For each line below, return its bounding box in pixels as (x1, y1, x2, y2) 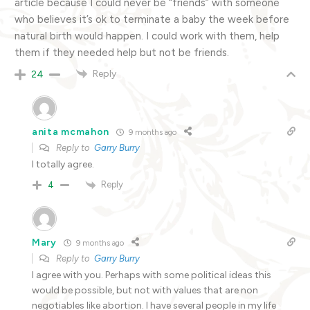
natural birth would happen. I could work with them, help (15, 29, 280, 42)
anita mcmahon (32, 125, 110, 138)
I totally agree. (32, 158, 94, 171)
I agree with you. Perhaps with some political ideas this (32, 269, 271, 282)
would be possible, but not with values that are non (32, 284, 258, 297)
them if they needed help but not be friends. (15, 46, 229, 59)
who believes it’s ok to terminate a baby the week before (15, 12, 289, 26)
